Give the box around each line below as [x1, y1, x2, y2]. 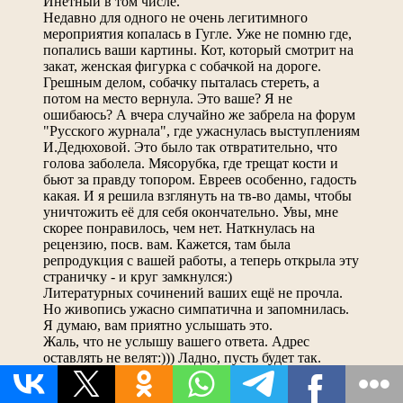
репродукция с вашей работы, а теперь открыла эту [43, 252, 359, 268]
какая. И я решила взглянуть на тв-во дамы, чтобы [43, 187, 352, 203]
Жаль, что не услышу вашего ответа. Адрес [43, 333, 309, 349]
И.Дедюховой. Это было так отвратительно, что [43, 139, 337, 155]
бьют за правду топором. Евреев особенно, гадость [43, 171, 356, 187]
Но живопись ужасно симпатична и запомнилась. [43, 300, 349, 317]
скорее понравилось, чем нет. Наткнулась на [43, 219, 315, 236]
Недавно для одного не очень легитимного [43, 9, 308, 25]
